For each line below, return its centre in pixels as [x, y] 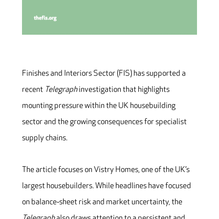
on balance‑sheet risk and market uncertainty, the [102, 202]
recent [33, 89]
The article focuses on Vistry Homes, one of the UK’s [106, 170]
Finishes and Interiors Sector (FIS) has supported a [104, 73]
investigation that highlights [123, 89]
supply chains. [45, 138]
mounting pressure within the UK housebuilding [99, 106]
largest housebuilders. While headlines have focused [106, 186]
